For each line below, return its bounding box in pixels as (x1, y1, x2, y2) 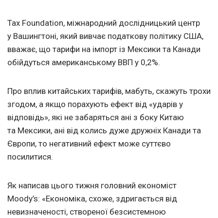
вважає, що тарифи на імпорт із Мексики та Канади (7, 44, 200, 54)
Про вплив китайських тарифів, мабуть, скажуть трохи (7, 86, 211, 96)
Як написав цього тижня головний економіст (7, 181, 177, 191)
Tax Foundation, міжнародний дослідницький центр (7, 18, 200, 28)
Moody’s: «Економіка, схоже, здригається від (7, 194, 177, 204)
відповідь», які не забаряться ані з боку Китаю (7, 112, 184, 123)
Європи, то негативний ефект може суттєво (7, 139, 171, 149)
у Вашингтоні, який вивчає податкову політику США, (7, 31, 203, 41)
